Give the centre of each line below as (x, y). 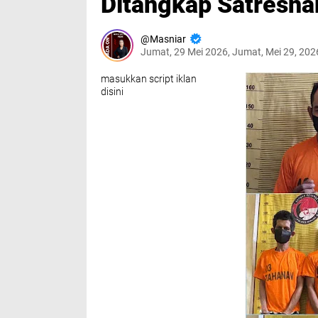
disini (112, 91)
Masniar (169, 39)
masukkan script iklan (149, 78)
